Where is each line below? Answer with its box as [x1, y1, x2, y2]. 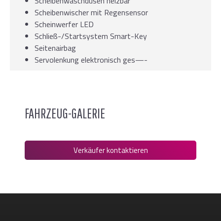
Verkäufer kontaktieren [73, 145, 148, 156]
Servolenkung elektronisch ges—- [35, 54, 147, 66]
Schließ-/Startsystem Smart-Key [35, 30, 147, 42]
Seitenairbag [35, 42, 76, 54]
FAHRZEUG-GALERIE [25, 105, 105, 122]
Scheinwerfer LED [35, 18, 94, 31]
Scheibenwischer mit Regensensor [35, 6, 148, 19]
